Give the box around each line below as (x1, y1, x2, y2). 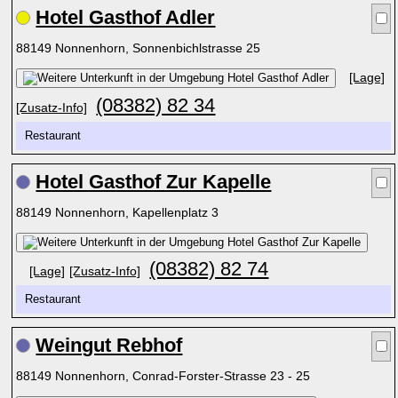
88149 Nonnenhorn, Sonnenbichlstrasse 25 (16, 41, 265, 55)
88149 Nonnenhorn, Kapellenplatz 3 (16, 205, 223, 219)
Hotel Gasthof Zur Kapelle (36, 171, 272, 193)
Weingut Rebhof (36, 334, 183, 356)
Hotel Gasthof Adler (36, 6, 216, 28)
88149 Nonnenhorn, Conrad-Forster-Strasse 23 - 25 (16, 369, 314, 383)
